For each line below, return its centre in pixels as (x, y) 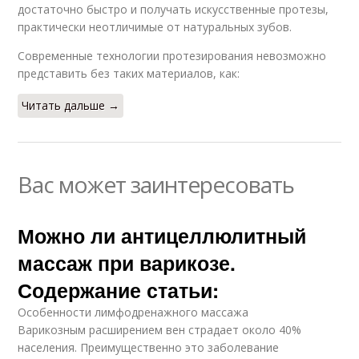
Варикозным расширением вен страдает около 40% (160, 329)
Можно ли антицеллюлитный (162, 235)
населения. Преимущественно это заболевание (149, 347)
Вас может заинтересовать (156, 184)
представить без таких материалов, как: (129, 73)
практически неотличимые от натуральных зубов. (155, 26)
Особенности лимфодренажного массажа (133, 312)
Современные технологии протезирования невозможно (172, 55)
